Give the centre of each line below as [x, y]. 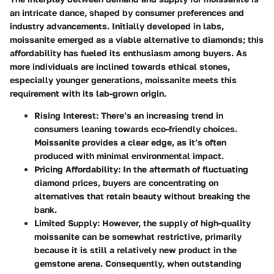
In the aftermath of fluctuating [184, 169]
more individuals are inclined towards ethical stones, [120, 67]
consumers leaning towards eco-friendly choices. [136, 129]
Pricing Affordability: [77, 169]
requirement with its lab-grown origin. [88, 94]
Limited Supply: [67, 223]
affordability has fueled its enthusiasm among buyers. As [128, 53]
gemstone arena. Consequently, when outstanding [138, 264]
